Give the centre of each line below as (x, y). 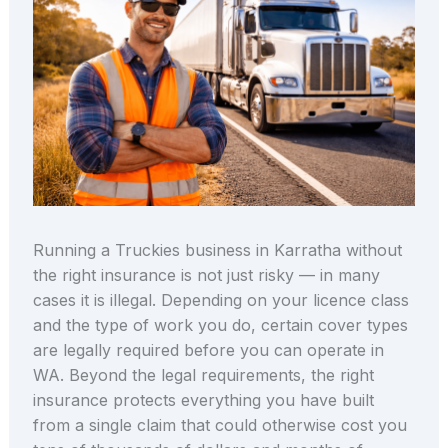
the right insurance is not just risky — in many (206, 275)
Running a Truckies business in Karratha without (217, 250)
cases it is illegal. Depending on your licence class (220, 300)
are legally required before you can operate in (208, 350)
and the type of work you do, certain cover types (220, 325)
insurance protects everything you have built (203, 400)
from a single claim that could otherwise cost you (219, 425)
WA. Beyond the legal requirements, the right (203, 375)
